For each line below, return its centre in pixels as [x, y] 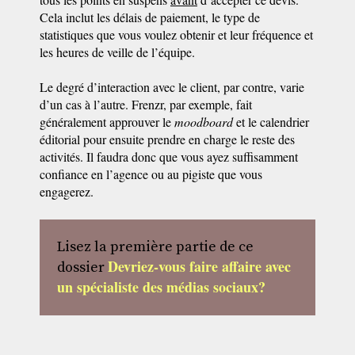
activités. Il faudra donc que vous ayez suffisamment [169, 157]
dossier [82, 267]
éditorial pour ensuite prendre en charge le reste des [167, 139]
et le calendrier [271, 122]
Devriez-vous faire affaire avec [199, 266]
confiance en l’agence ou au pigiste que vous [151, 174]
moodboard [204, 122]
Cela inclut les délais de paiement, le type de [150, 17]
